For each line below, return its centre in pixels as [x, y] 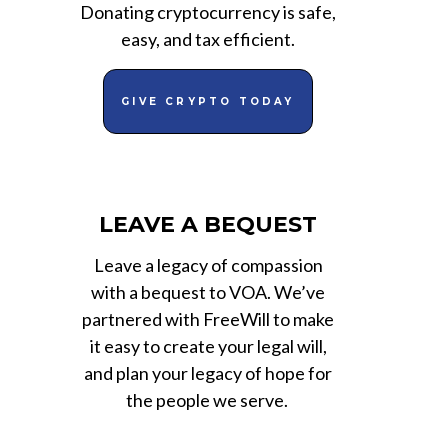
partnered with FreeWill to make [208, 318]
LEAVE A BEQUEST [208, 224]
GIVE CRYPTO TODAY [208, 101]
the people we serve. [208, 399]
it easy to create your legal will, [208, 345]
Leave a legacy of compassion [208, 264]
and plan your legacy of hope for [208, 372]
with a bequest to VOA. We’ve [208, 291]
